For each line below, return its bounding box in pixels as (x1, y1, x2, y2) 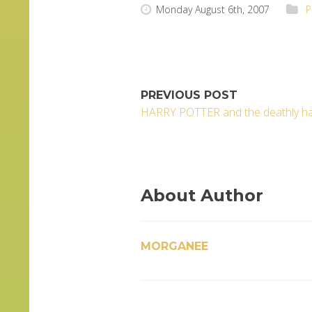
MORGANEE (141, 240, 208, 253)
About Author (141, 185, 263, 205)
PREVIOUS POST (141, 88, 237, 102)
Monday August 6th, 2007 (156, 3, 270, 16)
